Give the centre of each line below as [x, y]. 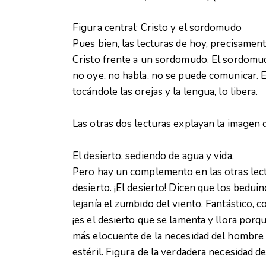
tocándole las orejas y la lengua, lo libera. [165, 92]
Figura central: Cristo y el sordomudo [157, 28]
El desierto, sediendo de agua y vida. [153, 156]
